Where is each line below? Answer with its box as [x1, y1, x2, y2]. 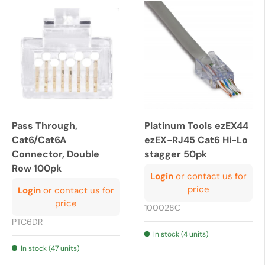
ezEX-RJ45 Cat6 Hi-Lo [144, 134, 248, 147]
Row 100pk [12, 162, 62, 175]
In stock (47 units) [21, 244, 79, 254]
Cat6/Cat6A [12, 134, 66, 147]
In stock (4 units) [153, 230, 208, 240]
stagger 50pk [144, 148, 207, 161]
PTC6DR [12, 216, 43, 228]
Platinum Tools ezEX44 [144, 119, 248, 132]
